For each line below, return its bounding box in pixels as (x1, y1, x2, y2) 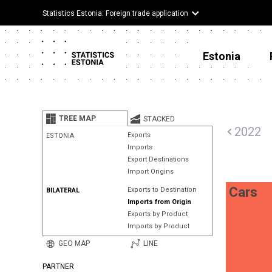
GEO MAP (58, 239, 90, 248)
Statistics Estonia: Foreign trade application (42, 9, 188, 18)
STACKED (143, 115, 175, 123)
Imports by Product (127, 222, 189, 230)
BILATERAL (46, 186, 80, 194)
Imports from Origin (127, 198, 191, 206)
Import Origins (127, 168, 174, 175)
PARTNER (42, 262, 74, 271)
